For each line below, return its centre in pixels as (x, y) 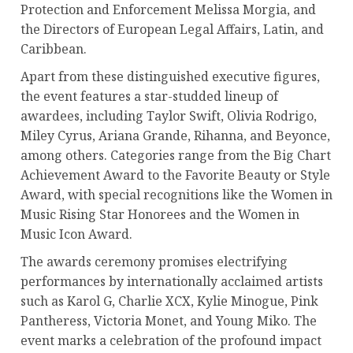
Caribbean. (54, 49)
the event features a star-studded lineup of (149, 97)
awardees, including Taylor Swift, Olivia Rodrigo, (169, 116)
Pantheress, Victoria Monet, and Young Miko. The (169, 321)
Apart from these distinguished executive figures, (170, 77)
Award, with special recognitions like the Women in (176, 195)
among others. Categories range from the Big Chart (176, 156)
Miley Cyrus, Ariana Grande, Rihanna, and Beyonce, (175, 136)
